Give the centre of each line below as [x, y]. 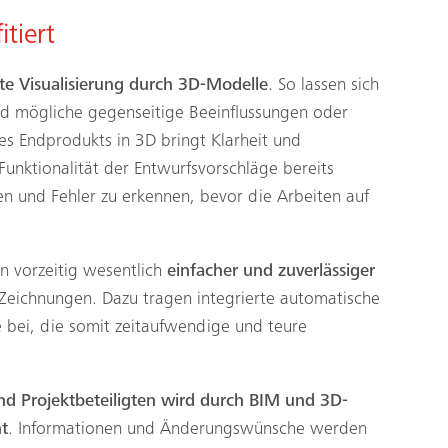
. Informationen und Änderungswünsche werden [187, 429]
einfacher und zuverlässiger [271, 271]
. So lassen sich [323, 85]
